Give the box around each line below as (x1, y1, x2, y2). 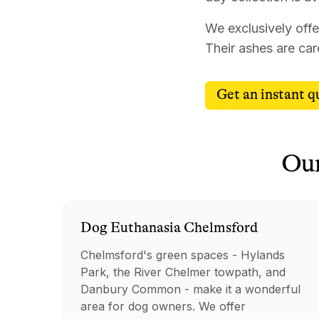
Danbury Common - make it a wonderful (80, 282, 300, 296)
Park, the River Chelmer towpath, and (80, 265, 286, 279)
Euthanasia (110, 219, 181, 236)
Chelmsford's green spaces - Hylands (80, 248, 285, 262)
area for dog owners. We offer (80, 299, 246, 313)
